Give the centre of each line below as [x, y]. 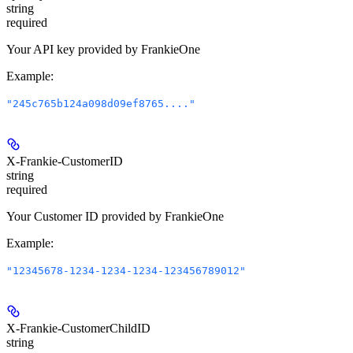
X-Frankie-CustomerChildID [78, 329]
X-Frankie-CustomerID [65, 162]
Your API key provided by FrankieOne [103, 50]
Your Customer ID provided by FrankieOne [115, 217]
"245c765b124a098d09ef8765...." [101, 104]
